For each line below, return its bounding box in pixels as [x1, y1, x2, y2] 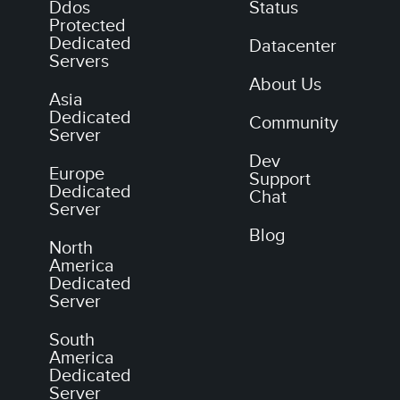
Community [249, 112, 338, 134]
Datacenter [249, 36, 337, 57]
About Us [249, 74, 321, 96]
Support [249, 169, 311, 190]
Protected [49, 15, 126, 37]
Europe [49, 163, 104, 185]
